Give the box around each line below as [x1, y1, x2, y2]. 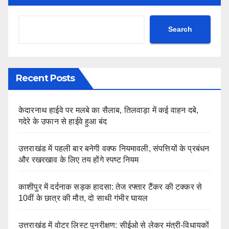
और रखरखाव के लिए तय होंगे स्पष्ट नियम [18, 155, 139, 164]
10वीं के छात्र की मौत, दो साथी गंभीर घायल [18, 193, 148, 202]
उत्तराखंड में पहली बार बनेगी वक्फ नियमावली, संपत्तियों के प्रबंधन [18, 144, 210, 153]
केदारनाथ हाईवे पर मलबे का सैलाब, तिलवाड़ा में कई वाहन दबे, [18, 105, 199, 114]
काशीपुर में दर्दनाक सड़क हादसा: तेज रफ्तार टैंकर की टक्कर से [18, 182, 202, 191]
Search [168, 25, 192, 34]
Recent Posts [16, 72, 75, 84]
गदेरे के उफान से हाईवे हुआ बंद [18, 117, 107, 126]
